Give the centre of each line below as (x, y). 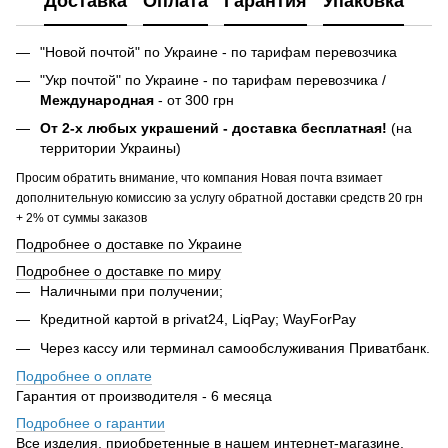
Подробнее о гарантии (90, 422)
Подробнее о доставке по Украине (129, 243)
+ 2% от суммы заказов (81, 217)
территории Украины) (110, 148)
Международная (97, 99)
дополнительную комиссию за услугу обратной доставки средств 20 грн (219, 197)
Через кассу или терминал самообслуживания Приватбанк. (235, 347)
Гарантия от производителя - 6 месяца (144, 395)
